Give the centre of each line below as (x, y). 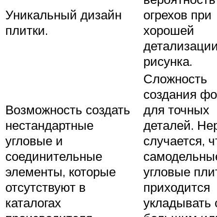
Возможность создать (68, 109)
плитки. (27, 30)
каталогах (33, 202)
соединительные (54, 156)
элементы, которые (61, 171)
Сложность (175, 78)
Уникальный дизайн (63, 14)
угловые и (34, 140)
